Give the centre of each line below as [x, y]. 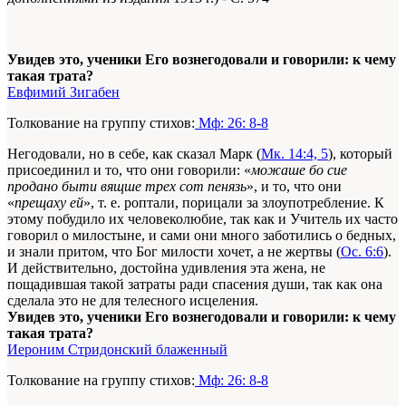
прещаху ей [49, 203]
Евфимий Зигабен [63, 92]
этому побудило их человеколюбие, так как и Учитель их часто [203, 219]
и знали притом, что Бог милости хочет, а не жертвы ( [174, 252]
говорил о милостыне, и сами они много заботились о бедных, [202, 236]
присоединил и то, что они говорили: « [129, 170]
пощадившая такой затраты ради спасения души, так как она [195, 285]
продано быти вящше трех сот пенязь [127, 187]
